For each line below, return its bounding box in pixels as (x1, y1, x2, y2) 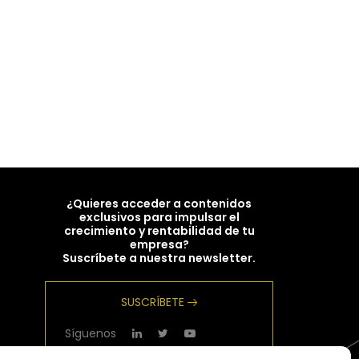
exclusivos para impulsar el (79, 209, 240, 225)
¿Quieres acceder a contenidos (67, 196, 252, 212)
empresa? (129, 236, 189, 252)
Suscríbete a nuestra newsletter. (63, 250, 256, 266)
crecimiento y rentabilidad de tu (63, 223, 255, 239)
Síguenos (65, 325, 116, 341)
